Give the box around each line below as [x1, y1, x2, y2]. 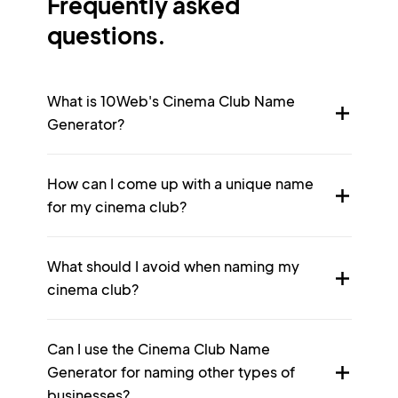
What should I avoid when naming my [46, 257, 299, 275]
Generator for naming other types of [46, 362, 295, 381]
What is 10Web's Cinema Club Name [46, 92, 295, 110]
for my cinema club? [46, 197, 187, 216]
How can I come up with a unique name [46, 174, 314, 193]
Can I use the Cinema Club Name [46, 339, 270, 358]
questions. [46, 20, 166, 50]
